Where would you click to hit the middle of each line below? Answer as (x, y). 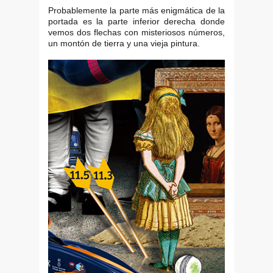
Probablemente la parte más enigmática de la (136, 11)
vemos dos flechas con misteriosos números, (136, 33)
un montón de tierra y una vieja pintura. (124, 44)
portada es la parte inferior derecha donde (136, 22)
